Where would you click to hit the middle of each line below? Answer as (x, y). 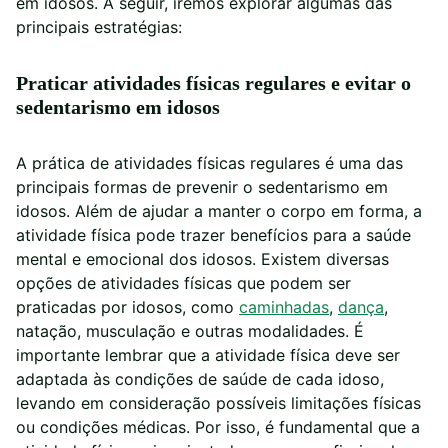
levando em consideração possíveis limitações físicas (218, 403)
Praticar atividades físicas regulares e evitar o (213, 83)
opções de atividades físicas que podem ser (183, 283)
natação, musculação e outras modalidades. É (190, 331)
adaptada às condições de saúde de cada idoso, (200, 379)
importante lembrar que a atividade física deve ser (208, 355)
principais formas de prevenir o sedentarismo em (202, 187)
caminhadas (284, 307)
